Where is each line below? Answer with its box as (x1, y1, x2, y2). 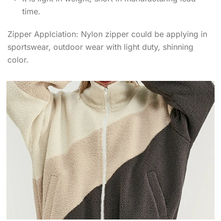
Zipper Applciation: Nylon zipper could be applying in (7, 29, 207, 39)
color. (7, 55, 29, 65)
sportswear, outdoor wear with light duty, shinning (7, 42, 193, 52)
